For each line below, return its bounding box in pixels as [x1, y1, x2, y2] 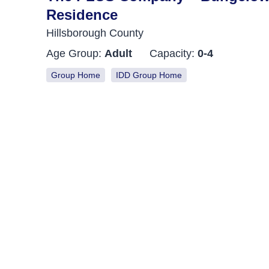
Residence [46, 6, 118, 23]
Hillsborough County [46, 26, 144, 39]
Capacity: [150, 47, 198, 59]
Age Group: [46, 47, 105, 59]
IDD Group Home [116, 70, 183, 80]
